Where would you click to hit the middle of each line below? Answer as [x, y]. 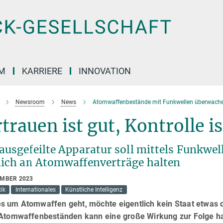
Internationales [35, 190]
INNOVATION [105, 71]
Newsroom [30, 102]
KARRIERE [42, 71]
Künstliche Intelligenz [94, 190]
